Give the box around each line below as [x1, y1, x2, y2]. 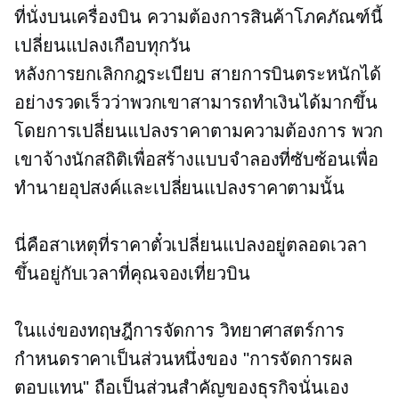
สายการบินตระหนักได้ [205, 64, 381, 84]
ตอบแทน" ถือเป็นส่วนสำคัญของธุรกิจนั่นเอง [14, 378, 349, 397]
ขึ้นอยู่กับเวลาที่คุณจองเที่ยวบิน [14, 264, 250, 283]
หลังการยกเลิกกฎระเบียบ [14, 64, 206, 84]
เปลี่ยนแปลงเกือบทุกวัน [14, 36, 191, 55]
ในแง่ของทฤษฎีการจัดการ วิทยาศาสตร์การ [14, 321, 345, 340]
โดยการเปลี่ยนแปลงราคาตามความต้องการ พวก [14, 121, 384, 141]
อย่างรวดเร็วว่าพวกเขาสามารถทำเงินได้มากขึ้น [14, 93, 378, 112]
